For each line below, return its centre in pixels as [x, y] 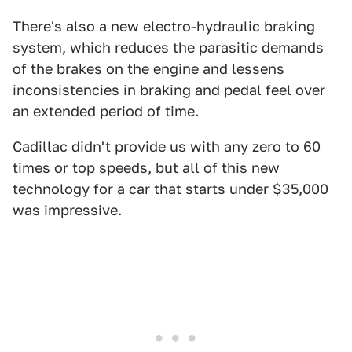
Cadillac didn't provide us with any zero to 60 [167, 147]
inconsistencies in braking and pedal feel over [169, 90]
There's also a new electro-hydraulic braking [164, 26]
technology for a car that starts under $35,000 [170, 189]
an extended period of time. [106, 111]
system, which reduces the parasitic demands [168, 48]
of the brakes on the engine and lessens [148, 69]
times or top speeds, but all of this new [146, 168]
